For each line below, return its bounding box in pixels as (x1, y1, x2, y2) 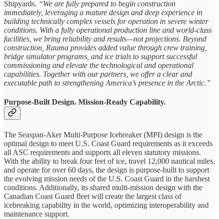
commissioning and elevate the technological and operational (4, 61, 194, 70)
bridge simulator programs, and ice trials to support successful (4, 52, 197, 61)
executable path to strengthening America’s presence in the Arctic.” (4, 79, 211, 88)
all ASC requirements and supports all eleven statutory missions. (4, 148, 201, 156)
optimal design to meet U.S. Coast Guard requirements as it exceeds (4, 139, 213, 148)
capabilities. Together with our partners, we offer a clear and (4, 70, 192, 79)
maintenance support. (4, 209, 69, 218)
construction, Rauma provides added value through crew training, (4, 44, 207, 52)
